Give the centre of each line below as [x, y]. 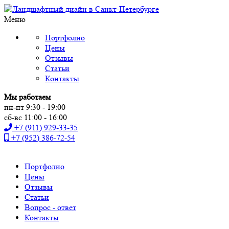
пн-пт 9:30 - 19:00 [35, 107]
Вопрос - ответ [50, 207]
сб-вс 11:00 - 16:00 [36, 117]
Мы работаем [27, 97]
